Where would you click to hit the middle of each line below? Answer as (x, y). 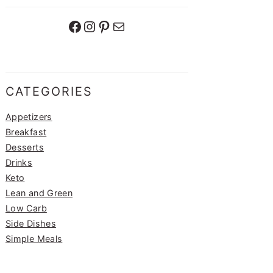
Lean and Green (39, 193)
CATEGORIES (49, 91)
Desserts (25, 147)
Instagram (88, 26)
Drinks (19, 162)
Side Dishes (31, 223)
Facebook (71, 26)
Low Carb (26, 208)
